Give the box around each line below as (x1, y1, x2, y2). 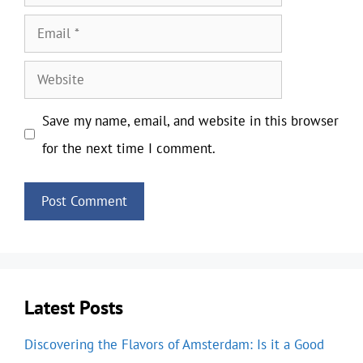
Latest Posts (24, 295, 123, 320)
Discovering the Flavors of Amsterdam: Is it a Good (24, 335, 324, 353)
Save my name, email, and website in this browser (41, 111, 339, 130)
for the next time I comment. (41, 139, 216, 157)
